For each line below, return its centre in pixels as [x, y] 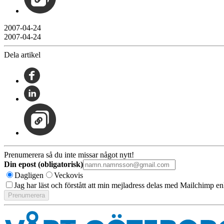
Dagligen [29, 175]
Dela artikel [22, 54]
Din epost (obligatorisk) [43, 164]
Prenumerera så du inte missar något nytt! [69, 154]
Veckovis [68, 175]
